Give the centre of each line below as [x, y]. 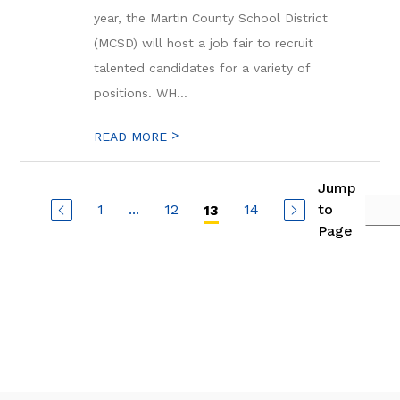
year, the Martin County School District [211, 18]
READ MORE [133, 137]
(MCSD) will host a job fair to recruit [204, 43]
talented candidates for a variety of [202, 68]
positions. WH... [141, 93]
